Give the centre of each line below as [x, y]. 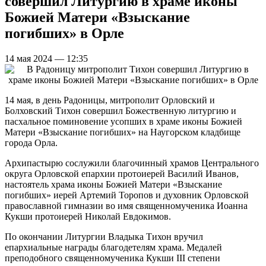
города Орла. [31, 142]
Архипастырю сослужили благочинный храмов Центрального [132, 163]
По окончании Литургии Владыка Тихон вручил [104, 236]
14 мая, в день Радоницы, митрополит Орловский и [110, 100]
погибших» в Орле [64, 33]
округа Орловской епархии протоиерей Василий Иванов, [122, 173]
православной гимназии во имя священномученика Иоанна [126, 205]
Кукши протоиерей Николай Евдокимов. [88, 216]
